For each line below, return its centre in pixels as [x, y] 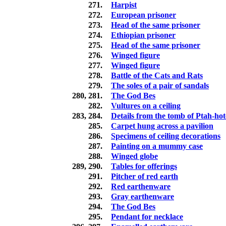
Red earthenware [141, 187]
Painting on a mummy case [157, 146]
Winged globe [134, 156]
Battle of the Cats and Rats [157, 76]
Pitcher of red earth [145, 177]
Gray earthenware [143, 197]
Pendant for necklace [147, 217]
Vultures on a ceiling [146, 106]
